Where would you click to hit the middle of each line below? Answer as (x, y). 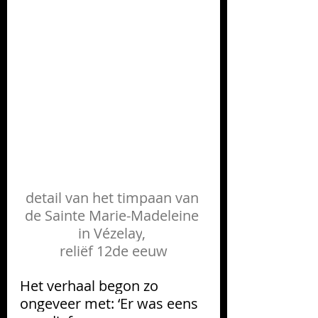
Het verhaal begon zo (91, 285)
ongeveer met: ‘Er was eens (111, 303)
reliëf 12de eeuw (114, 251)
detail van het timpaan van (114, 197)
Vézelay (118, 233)
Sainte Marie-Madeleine (122, 215)
